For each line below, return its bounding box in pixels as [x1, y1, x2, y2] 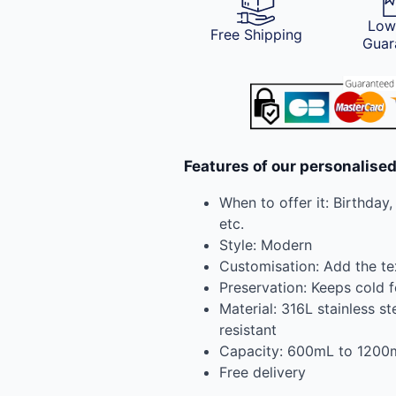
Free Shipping [209, 26, 302, 44]
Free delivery [219, 362, 306, 381]
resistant [219, 320, 277, 339]
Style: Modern [219, 235, 312, 254]
